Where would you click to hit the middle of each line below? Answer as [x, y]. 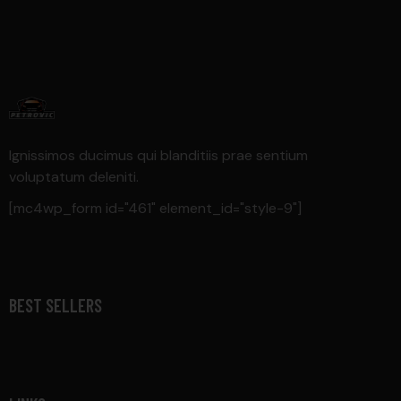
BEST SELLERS [55, 306]
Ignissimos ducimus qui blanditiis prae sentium [158, 156]
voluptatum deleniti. [74, 177]
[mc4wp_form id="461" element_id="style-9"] [155, 209]
